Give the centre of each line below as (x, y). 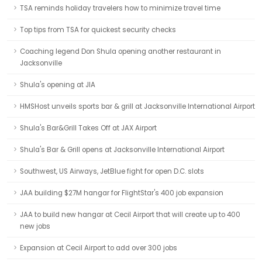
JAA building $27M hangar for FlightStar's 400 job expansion (122, 193)
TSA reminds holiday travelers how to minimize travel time (120, 8)
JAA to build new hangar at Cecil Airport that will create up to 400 (130, 215)
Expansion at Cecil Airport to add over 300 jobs (99, 248)
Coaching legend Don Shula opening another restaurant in (120, 51)
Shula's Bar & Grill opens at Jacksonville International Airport (122, 150)
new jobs (35, 226)
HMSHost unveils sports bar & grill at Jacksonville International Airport (137, 106)
